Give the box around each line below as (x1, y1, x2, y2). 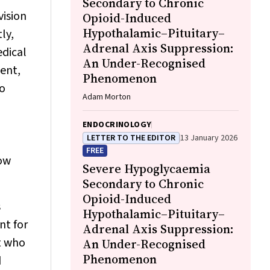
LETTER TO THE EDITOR (87, 132, 175, 144)
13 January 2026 (180, 132, 237, 144)
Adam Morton (83, 91, 131, 103)
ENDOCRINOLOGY (83, 119, 152, 131)
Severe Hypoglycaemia (83, 160, 210, 177)
